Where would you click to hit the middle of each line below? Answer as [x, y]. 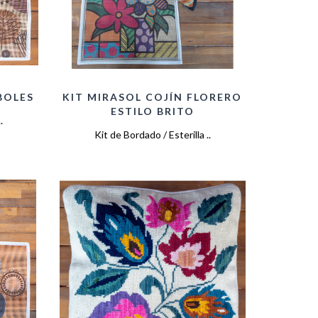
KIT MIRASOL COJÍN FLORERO [153, 97]
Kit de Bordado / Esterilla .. [152, 134]
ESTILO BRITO [152, 111]
